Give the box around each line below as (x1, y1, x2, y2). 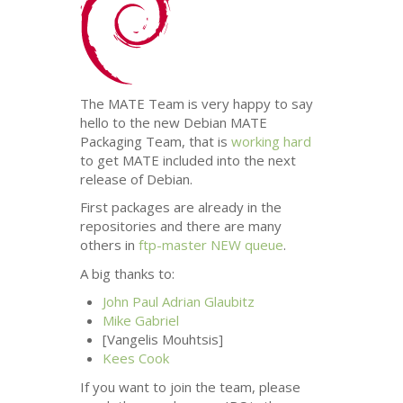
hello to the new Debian (80, 112, 231, 131)
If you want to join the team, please (80, 377, 301, 396)
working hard (231, 131, 312, 150)
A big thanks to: (80, 264, 175, 282)
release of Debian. (80, 169, 193, 188)
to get (80, 150, 123, 169)
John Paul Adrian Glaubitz (103, 292, 255, 311)
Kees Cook (103, 349, 170, 368)
